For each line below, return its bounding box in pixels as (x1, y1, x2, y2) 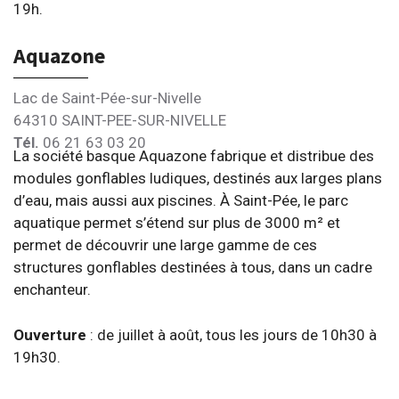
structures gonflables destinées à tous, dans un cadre (13, 258, 372, 276)
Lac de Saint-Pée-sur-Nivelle (13, 88, 201, 107)
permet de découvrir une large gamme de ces (13, 236, 317, 254)
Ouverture (13, 325, 90, 344)
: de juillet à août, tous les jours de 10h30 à (90, 325, 377, 344)
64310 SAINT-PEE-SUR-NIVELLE (13, 110, 226, 129)
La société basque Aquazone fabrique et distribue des (13, 147, 374, 165)
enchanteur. (13, 281, 91, 298)
